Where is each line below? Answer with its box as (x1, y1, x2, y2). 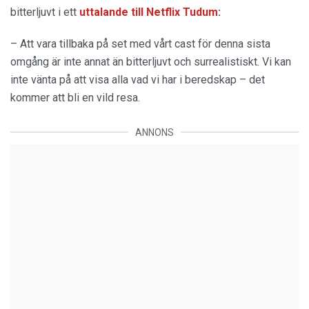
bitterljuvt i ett (10, 5, 79, 19)
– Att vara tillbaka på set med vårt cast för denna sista (10, 37, 270, 50)
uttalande (79, 5, 128, 19)
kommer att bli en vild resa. (10, 90, 140, 104)
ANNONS (135, 126, 174, 138)
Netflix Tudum (143, 5, 218, 19)
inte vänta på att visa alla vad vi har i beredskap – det (10, 72, 265, 86)
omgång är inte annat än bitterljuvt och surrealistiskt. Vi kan (10, 54, 291, 68)
